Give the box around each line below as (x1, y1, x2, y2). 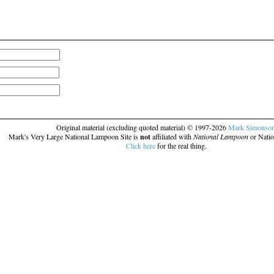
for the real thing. (155, 141, 207, 150)
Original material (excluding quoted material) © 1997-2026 (56, 122, 228, 132)
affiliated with (150, 131, 193, 141)
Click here (126, 141, 155, 150)
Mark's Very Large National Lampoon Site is (8, 131, 140, 141)
